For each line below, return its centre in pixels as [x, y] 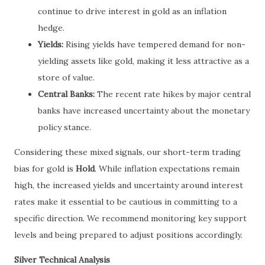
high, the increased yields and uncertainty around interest [129, 185]
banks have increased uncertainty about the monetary [144, 110]
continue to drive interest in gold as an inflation [132, 11]
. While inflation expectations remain [167, 168]
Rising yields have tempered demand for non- [154, 44]
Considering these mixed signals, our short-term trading [127, 152]
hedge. [51, 28]
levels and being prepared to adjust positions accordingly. [128, 235]
